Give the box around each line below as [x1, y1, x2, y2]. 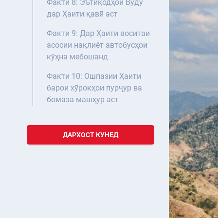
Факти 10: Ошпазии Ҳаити [47, 72, 141, 81]
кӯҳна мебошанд [47, 52, 108, 62]
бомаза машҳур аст [47, 95, 119, 105]
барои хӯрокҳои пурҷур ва [47, 83, 142, 93]
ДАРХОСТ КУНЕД [63, 131, 118, 139]
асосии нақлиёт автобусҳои [47, 40, 147, 50]
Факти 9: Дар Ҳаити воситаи [47, 29, 150, 38]
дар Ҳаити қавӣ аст [47, 9, 118, 19]
